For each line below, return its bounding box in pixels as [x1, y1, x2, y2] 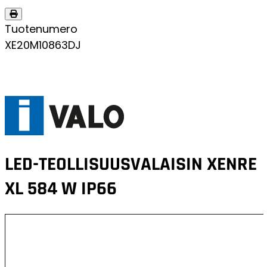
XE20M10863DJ [5, 38, 81, 52]
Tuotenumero [5, 21, 77, 36]
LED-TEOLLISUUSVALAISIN [5, 152, 203, 177]
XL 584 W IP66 [81, 176, 117, 201]
